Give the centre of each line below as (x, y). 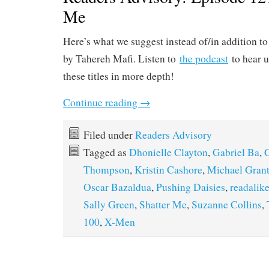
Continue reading (101, 102)
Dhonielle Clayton (168, 152)
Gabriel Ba (236, 152)
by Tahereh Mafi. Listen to (121, 59)
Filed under (109, 135)
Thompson (107, 170)
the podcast (204, 59)
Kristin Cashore (168, 170)
